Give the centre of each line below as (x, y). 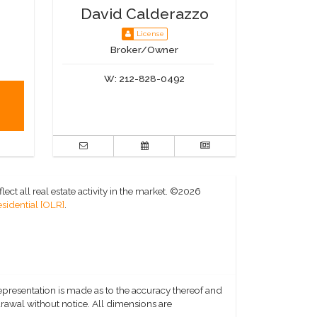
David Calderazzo (144, 13)
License (150, 34)
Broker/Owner (145, 49)
